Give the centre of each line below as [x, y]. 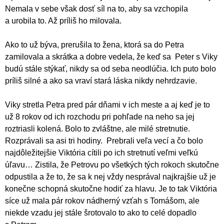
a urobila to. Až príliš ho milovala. [63, 20]
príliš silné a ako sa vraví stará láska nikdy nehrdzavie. [101, 80]
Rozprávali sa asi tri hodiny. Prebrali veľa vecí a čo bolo [104, 140]
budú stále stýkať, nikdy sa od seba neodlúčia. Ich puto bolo [110, 68]
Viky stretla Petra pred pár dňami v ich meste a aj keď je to [107, 104]
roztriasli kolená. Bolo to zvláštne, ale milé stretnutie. [97, 128]
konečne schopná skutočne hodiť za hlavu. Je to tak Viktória [111, 188]
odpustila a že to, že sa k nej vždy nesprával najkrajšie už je [110, 176]
